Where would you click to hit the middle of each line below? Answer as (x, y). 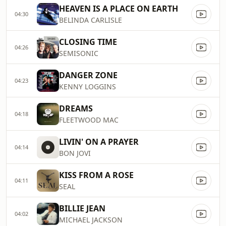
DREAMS (76, 108)
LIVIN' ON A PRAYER (99, 142)
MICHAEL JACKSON (91, 220)
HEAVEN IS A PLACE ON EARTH (119, 9)
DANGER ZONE (88, 75)
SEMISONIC (79, 53)
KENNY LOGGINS (88, 87)
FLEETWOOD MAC (89, 120)
